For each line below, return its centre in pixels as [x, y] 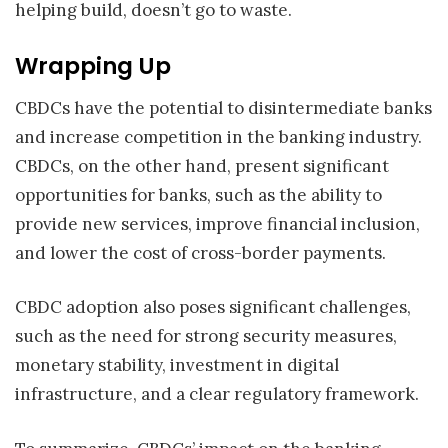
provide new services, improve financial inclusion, [217, 223]
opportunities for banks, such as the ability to [198, 194]
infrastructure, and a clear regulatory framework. [217, 394]
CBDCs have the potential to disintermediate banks [223, 107]
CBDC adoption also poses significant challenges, [213, 307]
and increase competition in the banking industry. [218, 136]
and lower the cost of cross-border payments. [200, 252]
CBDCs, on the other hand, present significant [202, 165]
